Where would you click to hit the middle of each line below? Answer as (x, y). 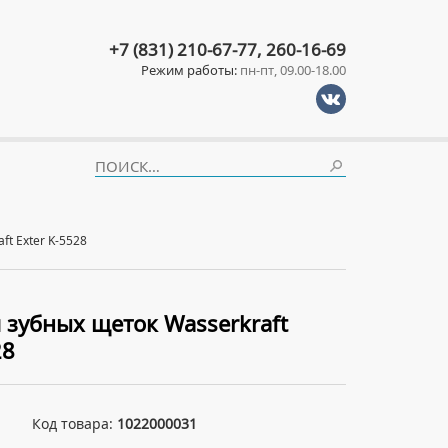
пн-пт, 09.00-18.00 (291, 70)
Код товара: (74, 423)
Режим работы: (189, 70)
